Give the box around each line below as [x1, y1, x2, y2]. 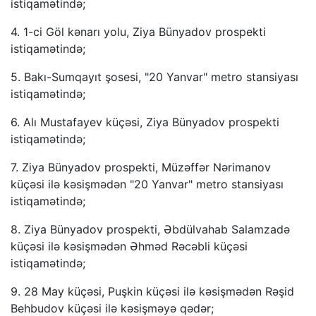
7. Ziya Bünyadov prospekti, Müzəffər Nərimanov [11, 160, 271, 174]
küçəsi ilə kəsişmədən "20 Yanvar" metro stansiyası [11, 177, 284, 191]
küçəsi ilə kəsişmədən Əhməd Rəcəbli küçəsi [11, 239, 248, 253]
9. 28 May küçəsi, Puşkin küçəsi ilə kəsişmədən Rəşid [11, 284, 294, 298]
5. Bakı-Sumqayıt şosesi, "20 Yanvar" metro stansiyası [11, 70, 298, 84]
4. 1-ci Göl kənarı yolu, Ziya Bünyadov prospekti [11, 25, 266, 39]
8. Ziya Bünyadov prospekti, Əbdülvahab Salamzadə [11, 222, 290, 236]
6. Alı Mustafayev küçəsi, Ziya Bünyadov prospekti [11, 115, 279, 129]
